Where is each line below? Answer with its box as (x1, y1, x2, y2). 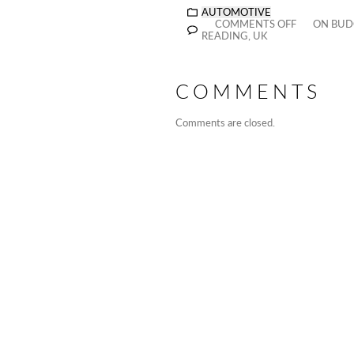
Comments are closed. (175, 117, 275, 129)
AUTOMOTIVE (201, 6, 271, 18)
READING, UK (201, 30, 268, 42)
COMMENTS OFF (215, 18, 296, 30)
